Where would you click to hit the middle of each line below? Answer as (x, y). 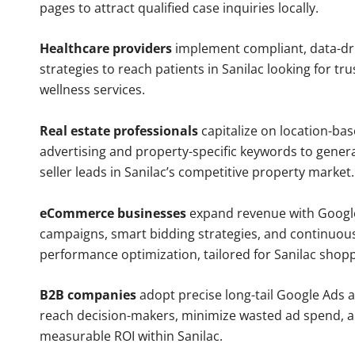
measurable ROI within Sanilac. (131, 336)
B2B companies (88, 295)
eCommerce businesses (113, 213)
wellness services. (92, 90)
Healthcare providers (106, 49)
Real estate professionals (119, 131)
